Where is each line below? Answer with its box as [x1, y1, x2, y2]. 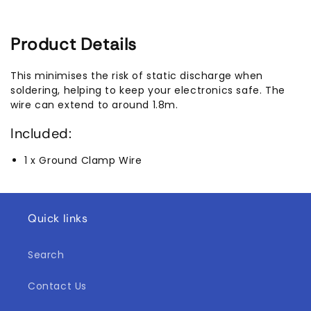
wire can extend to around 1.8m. [10, 98, 178, 112]
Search [28, 248, 65, 262]
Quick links [28, 211, 88, 226]
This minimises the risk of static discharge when [10, 69, 263, 83]
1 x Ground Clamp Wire [24, 153, 142, 167]
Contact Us [28, 279, 87, 293]
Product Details [10, 33, 137, 56]
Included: [10, 124, 72, 142]
